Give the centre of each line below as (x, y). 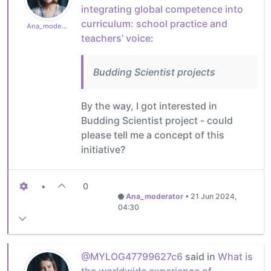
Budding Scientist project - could (157, 120)
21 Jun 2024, (214, 196)
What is (235, 256)
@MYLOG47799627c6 (132, 256)
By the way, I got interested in (149, 106)
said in (200, 256)
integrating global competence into (162, 9)
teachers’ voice (116, 38)
